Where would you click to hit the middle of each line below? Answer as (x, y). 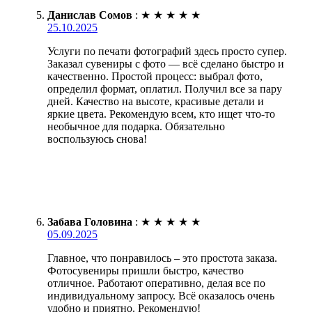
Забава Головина (90, 221)
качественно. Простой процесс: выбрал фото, (155, 76)
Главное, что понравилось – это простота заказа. (162, 258)
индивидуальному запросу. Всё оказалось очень (161, 295)
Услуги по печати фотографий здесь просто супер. (167, 51)
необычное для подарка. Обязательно (136, 126)
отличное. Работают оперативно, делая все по (156, 283)
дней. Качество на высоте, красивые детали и (156, 101)
